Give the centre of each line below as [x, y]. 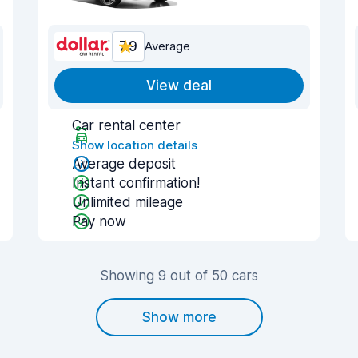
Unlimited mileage [127, 202]
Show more [179, 317]
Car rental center [126, 125]
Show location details [135, 145]
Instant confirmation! [136, 183]
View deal [179, 86]
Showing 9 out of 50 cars [179, 276]
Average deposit [124, 164]
